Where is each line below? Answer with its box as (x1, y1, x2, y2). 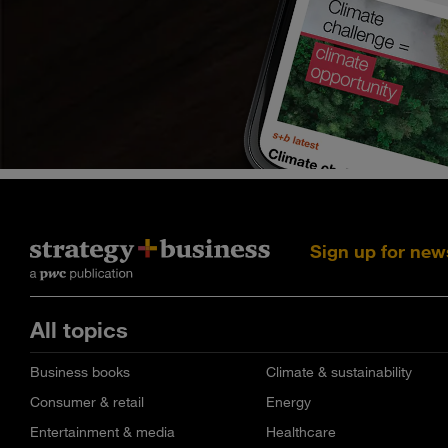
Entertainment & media (30, 423, 175, 441)
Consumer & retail (30, 393, 144, 411)
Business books (30, 363, 130, 381)
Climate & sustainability (265, 363, 412, 381)
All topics (30, 316, 128, 344)
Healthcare (265, 423, 336, 441)
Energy (265, 393, 311, 411)
